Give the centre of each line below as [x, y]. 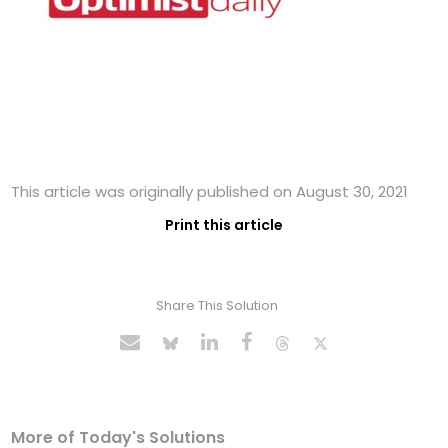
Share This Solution [216, 306]
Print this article [224, 225]
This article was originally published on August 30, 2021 [210, 192]
